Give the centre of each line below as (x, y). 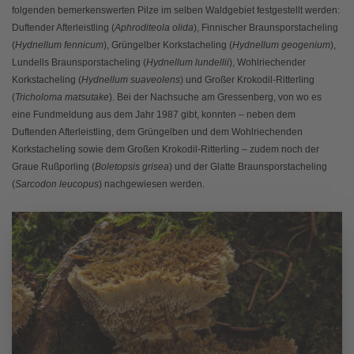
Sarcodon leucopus (57, 184)
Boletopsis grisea (132, 166)
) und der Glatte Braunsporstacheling (248, 166)
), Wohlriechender (267, 62)
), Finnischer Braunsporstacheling (266, 27)
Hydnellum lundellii (188, 62)
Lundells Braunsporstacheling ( (79, 62)
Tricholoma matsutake (62, 97)
